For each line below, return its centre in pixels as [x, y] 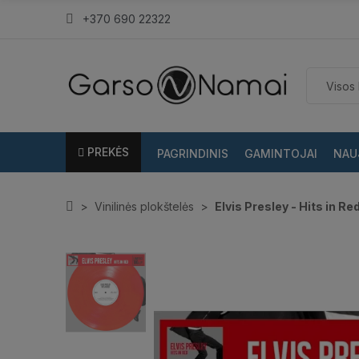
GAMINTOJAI [281, 153]
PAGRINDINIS [193, 153]
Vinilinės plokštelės [144, 207]
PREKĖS [108, 152]
